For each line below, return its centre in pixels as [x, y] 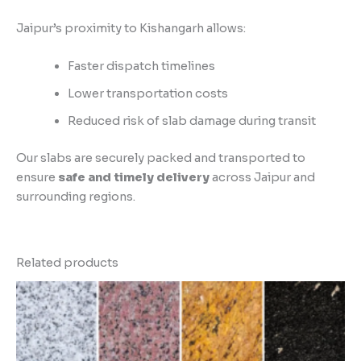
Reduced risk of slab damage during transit [191, 121]
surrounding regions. [76, 197]
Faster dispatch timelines [141, 66]
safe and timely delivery [134, 178]
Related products [67, 263]
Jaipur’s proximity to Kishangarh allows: [131, 28]
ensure [37, 178]
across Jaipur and [262, 178]
